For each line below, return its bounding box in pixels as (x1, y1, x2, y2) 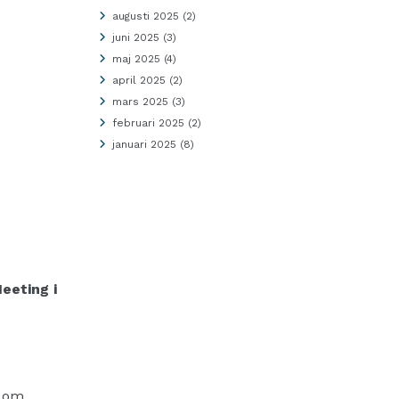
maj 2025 (111, 53, 160, 65)
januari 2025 (111, 138, 176, 151)
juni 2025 (111, 31, 159, 44)
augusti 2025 (111, 10, 179, 22)
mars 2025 (111, 95, 168, 108)
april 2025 (111, 74, 166, 86)
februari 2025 (111, 117, 184, 129)
